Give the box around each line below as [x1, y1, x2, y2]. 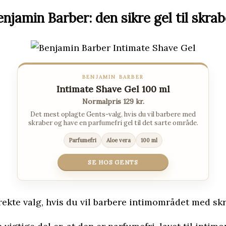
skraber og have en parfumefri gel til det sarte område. [28, 119, 198, 128]
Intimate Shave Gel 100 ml [56, 83, 170, 95]
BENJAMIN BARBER [82, 74, 144, 81]
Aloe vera [106, 137, 131, 144]
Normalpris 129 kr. [82, 97, 144, 106]
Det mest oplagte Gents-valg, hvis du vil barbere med [30, 110, 196, 119]
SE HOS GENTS [88, 158, 138, 166]
